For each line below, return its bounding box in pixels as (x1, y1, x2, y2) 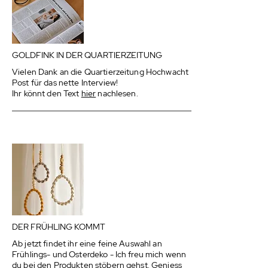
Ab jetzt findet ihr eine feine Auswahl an (12, 238, 162, 249)
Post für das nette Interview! (12, 77, 118, 88)
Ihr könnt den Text (12, 88, 81, 99)
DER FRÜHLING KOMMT (12, 221, 105, 232)
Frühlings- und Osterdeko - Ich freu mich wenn (12, 249, 187, 260)
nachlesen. (96, 88, 138, 99)
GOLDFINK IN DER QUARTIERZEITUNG (12, 50, 162, 60)
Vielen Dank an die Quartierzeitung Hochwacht (12, 66, 189, 77)
